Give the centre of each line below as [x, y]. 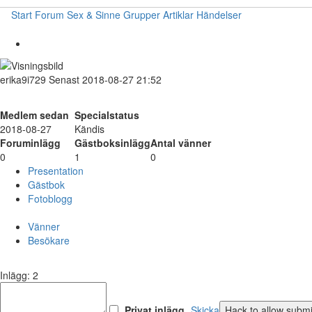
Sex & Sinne [94, 15]
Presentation [56, 171]
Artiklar [178, 15]
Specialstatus [107, 115]
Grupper [142, 15]
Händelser [219, 15]
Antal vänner [181, 143]
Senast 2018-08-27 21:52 [105, 80]
